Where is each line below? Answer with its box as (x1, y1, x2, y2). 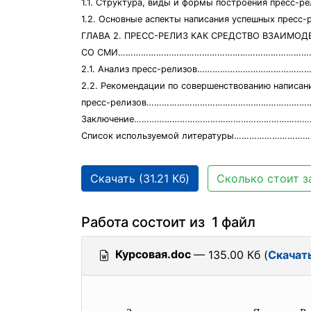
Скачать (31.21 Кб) (90, 171, 190, 185)
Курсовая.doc (115, 247, 191, 261)
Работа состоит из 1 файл (81, 214, 255, 230)
